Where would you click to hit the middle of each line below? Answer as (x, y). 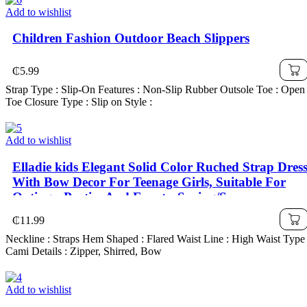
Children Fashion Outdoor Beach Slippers (131, 38)
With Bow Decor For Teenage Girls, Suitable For (149, 182)
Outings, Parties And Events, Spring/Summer (140, 197)
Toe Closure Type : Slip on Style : (79, 102)
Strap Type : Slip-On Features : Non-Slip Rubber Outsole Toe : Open (155, 90)
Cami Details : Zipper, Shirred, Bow (84, 251)
